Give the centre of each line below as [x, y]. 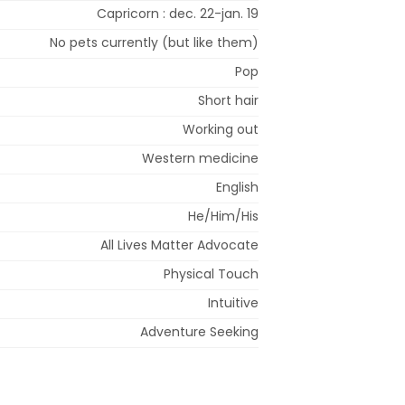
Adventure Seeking [199, 331]
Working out [221, 129]
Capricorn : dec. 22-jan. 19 [178, 13]
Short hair [228, 100]
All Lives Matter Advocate [179, 245]
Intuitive [233, 302]
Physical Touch [211, 273]
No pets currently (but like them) [154, 42]
